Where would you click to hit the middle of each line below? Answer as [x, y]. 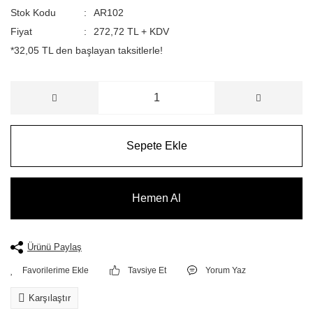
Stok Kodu [33, 13]
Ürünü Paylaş [54, 247]
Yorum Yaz [226, 270]
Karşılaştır [50, 298]
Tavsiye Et [147, 270]
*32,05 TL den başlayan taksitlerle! [87, 50]
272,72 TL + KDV [131, 31]
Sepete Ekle [156, 146]
